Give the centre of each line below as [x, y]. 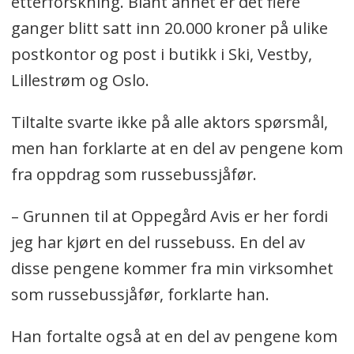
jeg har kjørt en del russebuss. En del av [158, 243]
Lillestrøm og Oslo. [82, 81]
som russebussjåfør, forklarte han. [142, 295]
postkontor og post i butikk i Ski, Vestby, [161, 55]
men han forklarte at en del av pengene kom [177, 149]
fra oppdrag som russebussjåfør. [134, 175]
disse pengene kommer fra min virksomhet [172, 269]
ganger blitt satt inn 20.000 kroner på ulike [169, 28]
